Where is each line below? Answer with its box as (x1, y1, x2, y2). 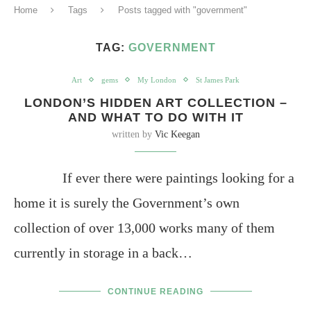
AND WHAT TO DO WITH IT (67, 110, 244, 124)
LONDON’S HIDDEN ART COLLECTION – (24, 95, 287, 110)
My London (137, 75, 176, 84)
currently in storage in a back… (14, 244, 192, 260)
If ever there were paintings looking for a (14, 169, 294, 185)
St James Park (196, 75, 239, 84)
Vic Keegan (154, 128, 200, 140)
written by (111, 128, 155, 140)
